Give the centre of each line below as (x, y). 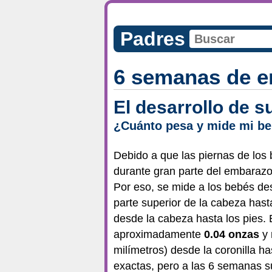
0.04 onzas (233, 234)
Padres (152, 39)
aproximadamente (159, 234)
